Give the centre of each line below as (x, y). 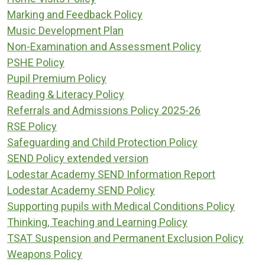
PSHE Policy (36, 62)
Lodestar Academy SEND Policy (81, 190)
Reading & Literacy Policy (66, 94)
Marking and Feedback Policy (75, 14)
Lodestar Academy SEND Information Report (111, 174)
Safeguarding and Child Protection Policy (102, 142)
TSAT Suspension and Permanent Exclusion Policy (125, 238)
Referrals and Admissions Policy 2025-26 (104, 110)
